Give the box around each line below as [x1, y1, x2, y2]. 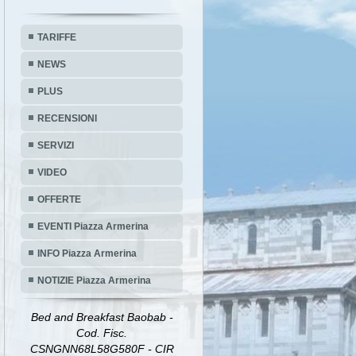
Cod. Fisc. [76, 327, 128, 340]
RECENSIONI [37, 113, 97, 125]
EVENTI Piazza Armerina [37, 221, 149, 233]
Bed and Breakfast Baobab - [30, 311, 173, 324]
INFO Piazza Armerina [37, 248, 137, 260]
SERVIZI [37, 140, 74, 152]
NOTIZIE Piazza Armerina [37, 275, 151, 287]
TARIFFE [37, 32, 76, 44]
